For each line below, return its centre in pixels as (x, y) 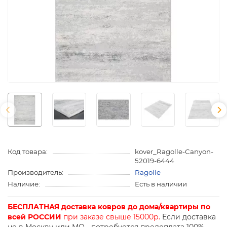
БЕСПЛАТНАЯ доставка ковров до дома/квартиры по (109, 207)
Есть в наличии (161, 184)
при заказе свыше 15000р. (111, 217)
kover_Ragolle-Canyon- (174, 152)
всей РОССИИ (34, 217)
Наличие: (24, 184)
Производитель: (35, 173)
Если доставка (188, 217)
